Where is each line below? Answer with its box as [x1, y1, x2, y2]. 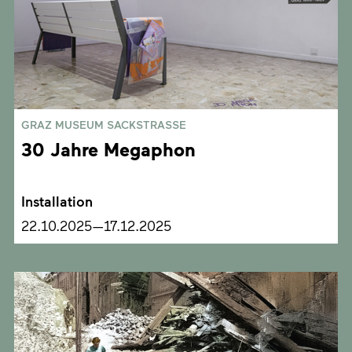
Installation [21, 192, 93, 211]
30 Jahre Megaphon [21, 137, 196, 161]
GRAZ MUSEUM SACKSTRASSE [21, 118, 186, 132]
